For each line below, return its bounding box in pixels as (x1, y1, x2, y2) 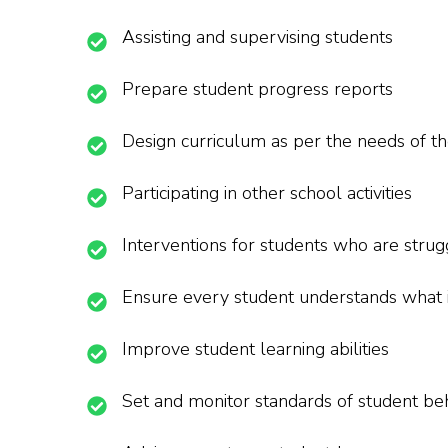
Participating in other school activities (122, 181, 412, 206)
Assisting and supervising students (122, 25, 393, 50)
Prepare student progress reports (122, 77, 393, 102)
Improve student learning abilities (122, 337, 389, 362)
